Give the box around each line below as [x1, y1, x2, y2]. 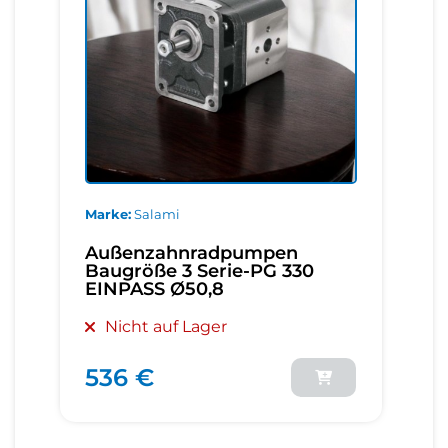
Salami [134, 206, 180, 223]
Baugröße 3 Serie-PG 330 [85, 260, 314, 283]
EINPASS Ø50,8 [85, 278, 224, 301]
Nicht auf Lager [105, 317, 227, 337]
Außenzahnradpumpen [85, 242, 298, 265]
